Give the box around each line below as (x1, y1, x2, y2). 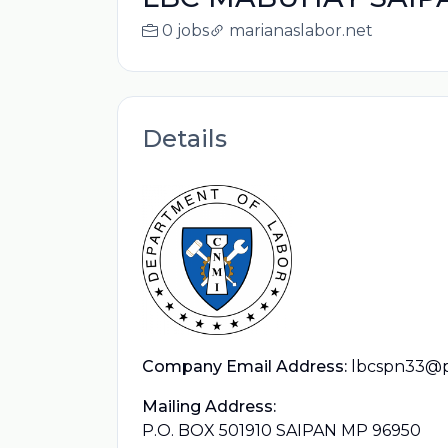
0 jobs (162, 21, 209, 40)
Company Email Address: (142, 357, 347, 376)
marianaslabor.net (229, 21, 373, 40)
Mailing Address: (142, 397, 276, 416)
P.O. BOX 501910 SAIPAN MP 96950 (142, 421, 421, 440)
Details (142, 124, 227, 153)
